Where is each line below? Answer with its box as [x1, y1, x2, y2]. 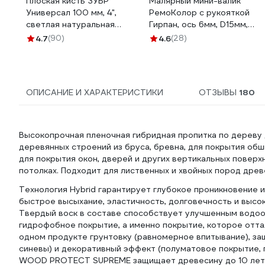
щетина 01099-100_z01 [26, 31, 124, 41]
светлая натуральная [26, 19, 115, 30]
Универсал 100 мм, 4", [26, 7, 117, 18]
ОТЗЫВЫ [199, 87, 240, 98]
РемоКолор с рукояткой [149, 7, 250, 18]
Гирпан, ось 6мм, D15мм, [149, 19, 248, 30]
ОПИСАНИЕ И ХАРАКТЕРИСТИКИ [26, 87, 163, 98]
